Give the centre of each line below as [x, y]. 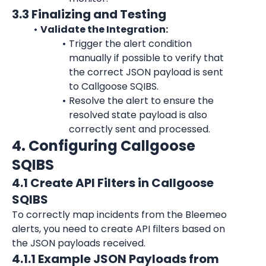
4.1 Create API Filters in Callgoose [113, 183]
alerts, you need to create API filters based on [118, 229]
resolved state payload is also [138, 115]
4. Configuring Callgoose [104, 146]
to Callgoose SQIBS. [114, 86]
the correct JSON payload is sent [146, 72]
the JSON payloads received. [79, 243]
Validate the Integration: [104, 29]
